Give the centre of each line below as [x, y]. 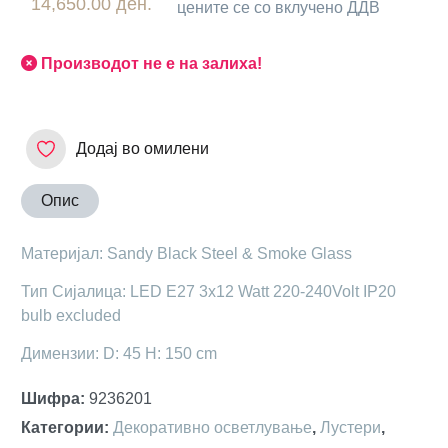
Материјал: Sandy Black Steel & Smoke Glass [186, 253]
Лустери [350, 427]
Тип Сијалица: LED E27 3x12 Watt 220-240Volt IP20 [208, 291]
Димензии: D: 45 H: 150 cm [119, 353]
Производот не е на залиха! [151, 62]
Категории [62, 427]
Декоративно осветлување [212, 427]
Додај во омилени [142, 148]
